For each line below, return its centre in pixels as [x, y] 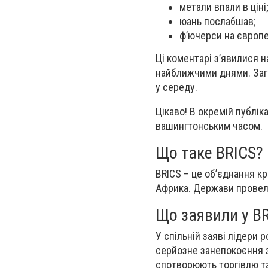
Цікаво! [173, 111]
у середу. [176, 87]
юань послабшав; [218, 22]
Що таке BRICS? [209, 153]
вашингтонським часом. [209, 126]
